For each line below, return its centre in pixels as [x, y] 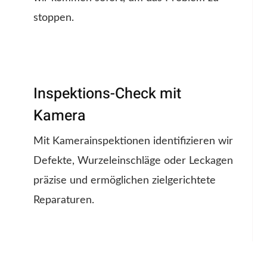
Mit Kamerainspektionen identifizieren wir [133, 142]
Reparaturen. [64, 201]
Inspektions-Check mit [107, 94]
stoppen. [54, 18]
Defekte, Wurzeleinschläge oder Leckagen [133, 161]
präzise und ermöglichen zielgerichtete [125, 181]
